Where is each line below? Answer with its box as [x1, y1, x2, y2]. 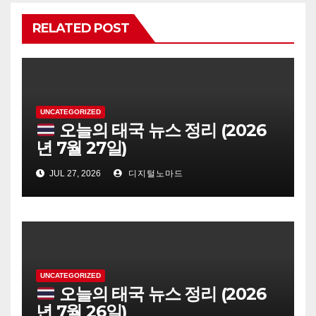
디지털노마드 [126, 169, 183, 179]
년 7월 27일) [36, 138, 128, 159]
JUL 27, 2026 [47, 169, 101, 179]
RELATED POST [32, 20, 130, 37]
